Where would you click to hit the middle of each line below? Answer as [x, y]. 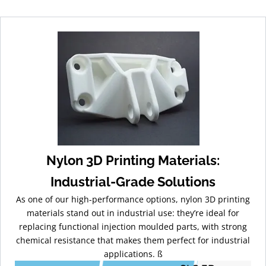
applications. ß [133, 254]
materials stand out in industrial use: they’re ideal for [133, 213]
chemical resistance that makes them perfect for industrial [133, 240]
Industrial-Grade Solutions [133, 182]
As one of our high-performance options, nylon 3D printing [133, 199]
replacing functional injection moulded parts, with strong [133, 227]
